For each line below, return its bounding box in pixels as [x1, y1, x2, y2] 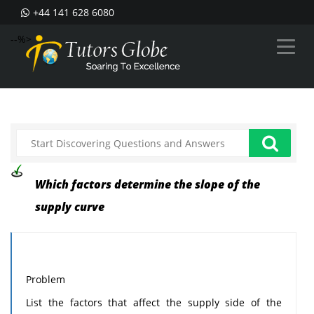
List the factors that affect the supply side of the [26, 296, 282, 309]
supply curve [35, 199, 104, 214]
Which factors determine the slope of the [35, 177, 260, 192]
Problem [26, 273, 65, 286]
